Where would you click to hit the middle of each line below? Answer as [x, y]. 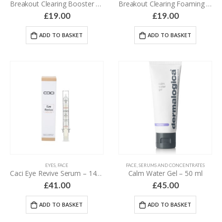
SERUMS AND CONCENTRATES [172, 166]
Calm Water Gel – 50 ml [165, 173]
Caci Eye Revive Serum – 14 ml [99, 173]
